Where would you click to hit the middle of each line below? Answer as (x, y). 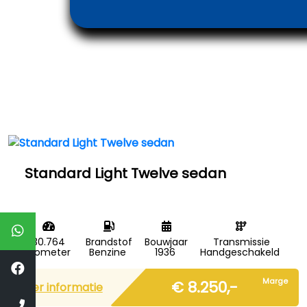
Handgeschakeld (240, 252)
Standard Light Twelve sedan (125, 173)
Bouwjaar (167, 242)
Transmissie (241, 242)
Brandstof (109, 242)
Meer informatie (59, 287)
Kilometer (48, 252)
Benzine (108, 252)
